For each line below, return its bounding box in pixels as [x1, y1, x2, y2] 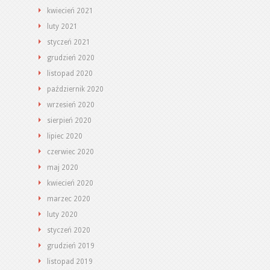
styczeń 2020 [47, 226, 90, 234]
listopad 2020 [47, 69, 93, 78]
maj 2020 [47, 163, 78, 172]
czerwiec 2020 [47, 148, 94, 156]
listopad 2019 [47, 257, 93, 266]
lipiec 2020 [47, 132, 83, 140]
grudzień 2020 [47, 54, 95, 62]
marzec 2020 [47, 195, 90, 203]
